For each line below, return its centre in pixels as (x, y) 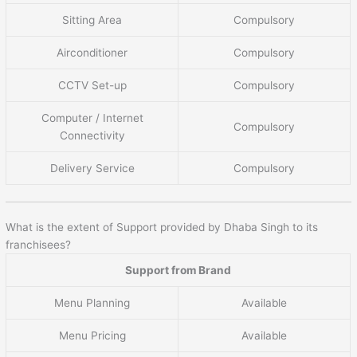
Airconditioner (92, 52)
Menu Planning (92, 303)
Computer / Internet (92, 118)
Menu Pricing (92, 336)
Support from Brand (178, 271)
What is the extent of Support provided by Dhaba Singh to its (162, 228)
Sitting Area (92, 20)
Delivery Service (92, 168)
